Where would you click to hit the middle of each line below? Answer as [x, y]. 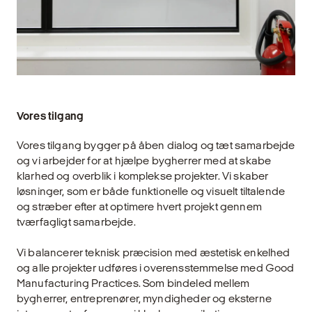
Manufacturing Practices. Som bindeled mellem [133, 283]
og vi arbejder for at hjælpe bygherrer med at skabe [144, 161]
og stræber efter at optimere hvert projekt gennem [139, 207]
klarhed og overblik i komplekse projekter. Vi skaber [143, 176]
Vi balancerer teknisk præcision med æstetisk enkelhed [154, 253]
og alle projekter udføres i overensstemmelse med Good [156, 268]
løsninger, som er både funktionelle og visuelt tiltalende [151, 192]
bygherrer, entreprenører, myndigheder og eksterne [144, 299]
